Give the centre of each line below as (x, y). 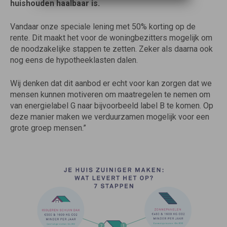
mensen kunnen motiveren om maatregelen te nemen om (110, 94)
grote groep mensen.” (48, 128)
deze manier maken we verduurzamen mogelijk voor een (110, 117)
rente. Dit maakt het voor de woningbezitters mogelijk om (111, 38)
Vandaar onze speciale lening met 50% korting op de (103, 27)
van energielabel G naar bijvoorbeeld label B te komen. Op (112, 106)
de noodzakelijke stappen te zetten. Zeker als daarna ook (111, 49)
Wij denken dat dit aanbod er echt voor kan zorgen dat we (111, 83)
